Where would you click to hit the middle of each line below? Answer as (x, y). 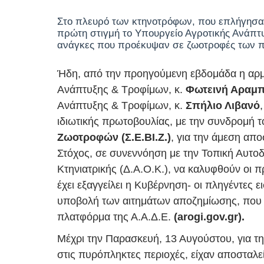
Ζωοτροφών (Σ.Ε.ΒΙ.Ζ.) (114, 137)
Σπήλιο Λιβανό (223, 105)
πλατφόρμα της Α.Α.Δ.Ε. (114, 217)
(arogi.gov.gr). (208, 217)
